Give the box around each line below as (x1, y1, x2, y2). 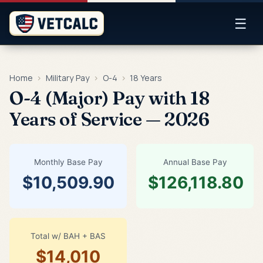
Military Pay (45, 72, 90, 83)
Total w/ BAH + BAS (31, 231, 106, 241)
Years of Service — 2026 (9, 108, 210, 130)
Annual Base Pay (163, 157, 227, 167)
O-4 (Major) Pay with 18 (9, 87, 210, 109)
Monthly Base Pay (33, 157, 103, 167)
